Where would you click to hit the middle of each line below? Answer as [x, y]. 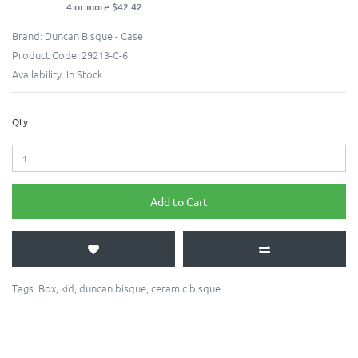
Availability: [39, 74]
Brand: [28, 36]
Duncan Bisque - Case [94, 36]
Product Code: [47, 55]
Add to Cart [179, 202]
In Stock [84, 74]
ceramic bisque [186, 288]
